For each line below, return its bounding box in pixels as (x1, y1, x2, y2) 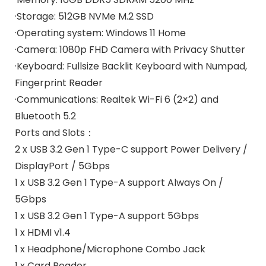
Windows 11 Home (103, 26, 186, 40)
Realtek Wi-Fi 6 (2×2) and (97, 93, 218, 107)
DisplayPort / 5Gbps (14, 159, 110, 173)
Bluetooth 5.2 (14, 109, 76, 123)
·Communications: (14, 93, 98, 107)
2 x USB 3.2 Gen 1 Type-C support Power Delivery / (14, 142, 248, 157)
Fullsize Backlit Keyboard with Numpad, (64, 59, 247, 74)
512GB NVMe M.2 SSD (55, 9, 154, 24)
